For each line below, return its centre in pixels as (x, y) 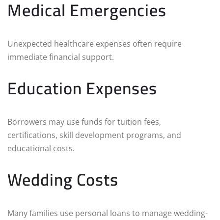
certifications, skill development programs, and (94, 135)
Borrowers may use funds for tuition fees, (84, 122)
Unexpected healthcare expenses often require (95, 43)
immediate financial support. (61, 57)
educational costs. (41, 148)
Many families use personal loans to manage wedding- (108, 213)
